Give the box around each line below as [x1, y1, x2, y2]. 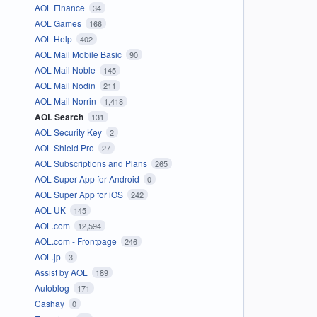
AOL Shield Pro [34, 141, 96, 154]
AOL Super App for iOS [34, 188, 125, 200]
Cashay [34, 296, 67, 309]
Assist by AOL [34, 265, 90, 278]
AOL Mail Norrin [34, 94, 98, 107]
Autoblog [34, 281, 71, 294]
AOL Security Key [34, 125, 104, 138]
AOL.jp [34, 250, 63, 263]
